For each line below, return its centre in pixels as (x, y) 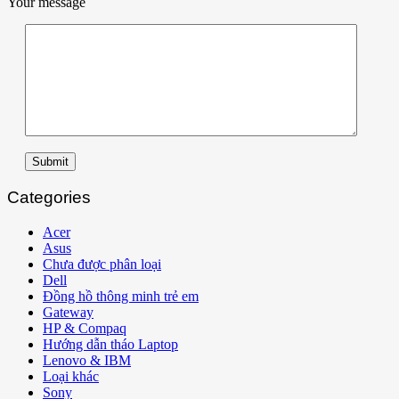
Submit (50, 162)
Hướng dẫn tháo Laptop (110, 344)
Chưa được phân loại (102, 264)
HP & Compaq (85, 328)
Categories (49, 197)
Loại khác (71, 376)
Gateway (68, 312)
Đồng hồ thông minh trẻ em (121, 296)
